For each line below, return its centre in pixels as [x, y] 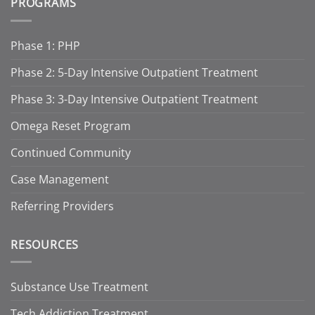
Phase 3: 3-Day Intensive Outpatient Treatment [134, 99]
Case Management [60, 179]
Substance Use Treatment [79, 287]
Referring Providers [62, 206]
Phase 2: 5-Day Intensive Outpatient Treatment [134, 72]
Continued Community [71, 152]
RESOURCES [45, 244]
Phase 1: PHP [45, 45]
